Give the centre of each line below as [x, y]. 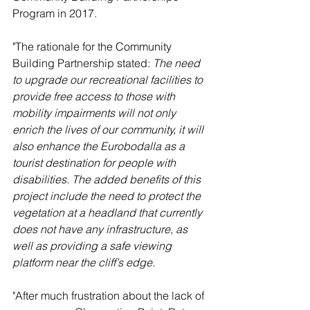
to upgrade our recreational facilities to [109, 80]
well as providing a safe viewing [93, 246]
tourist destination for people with [95, 163]
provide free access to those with [95, 96]
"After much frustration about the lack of [110, 295]
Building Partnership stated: [83, 63]
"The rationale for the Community [93, 46]
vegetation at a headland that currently [109, 212]
